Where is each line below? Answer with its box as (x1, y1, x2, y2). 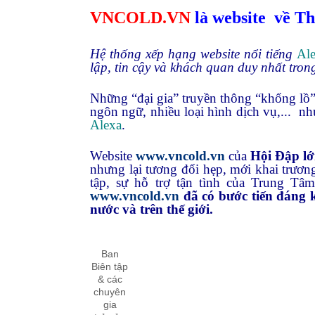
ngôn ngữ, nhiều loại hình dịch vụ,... (90, 104, 292, 119)
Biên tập (91, 261, 128, 272)
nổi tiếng (243, 46, 297, 61)
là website (195, 8, 266, 27)
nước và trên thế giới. (90, 202, 213, 217)
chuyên (94, 286, 126, 297)
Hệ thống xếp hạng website (90, 46, 240, 61)
